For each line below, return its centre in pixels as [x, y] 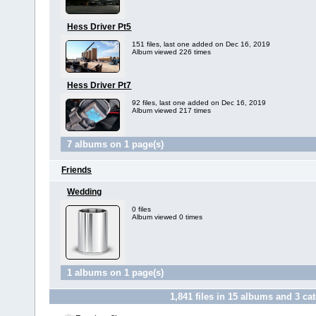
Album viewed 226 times [172, 52]
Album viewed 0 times [168, 217]
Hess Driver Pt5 [99, 27]
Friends [77, 170]
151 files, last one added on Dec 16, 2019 [201, 44]
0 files [142, 209]
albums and [267, 297]
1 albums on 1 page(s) [116, 273]
